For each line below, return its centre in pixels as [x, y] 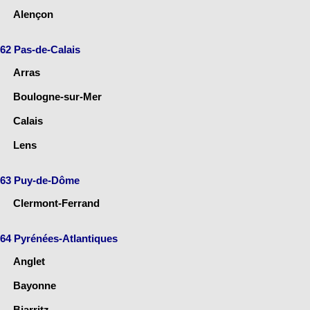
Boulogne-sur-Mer [57, 97]
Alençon [33, 15]
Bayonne [35, 286]
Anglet [29, 262]
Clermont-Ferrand [56, 203]
